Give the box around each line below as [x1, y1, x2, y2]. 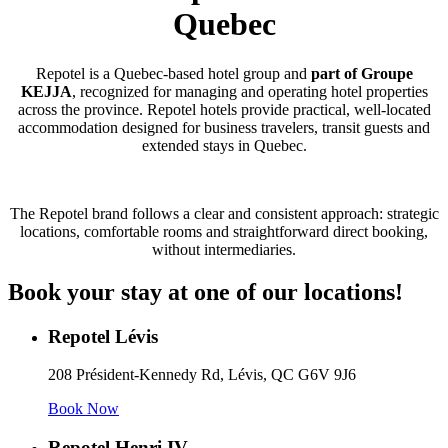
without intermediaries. [152, 240, 296, 258]
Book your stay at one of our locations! [8, 278, 403, 305]
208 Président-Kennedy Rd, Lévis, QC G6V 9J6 [48, 366, 356, 384]
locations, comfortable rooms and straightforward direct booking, [20, 222, 428, 240]
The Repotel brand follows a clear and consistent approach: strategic [9, 204, 439, 222]
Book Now [48, 400, 119, 418]
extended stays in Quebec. [141, 136, 307, 154]
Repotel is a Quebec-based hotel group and [35, 64, 311, 82]
